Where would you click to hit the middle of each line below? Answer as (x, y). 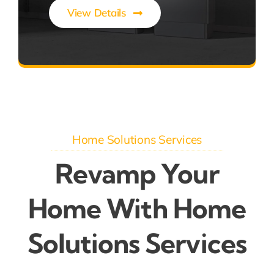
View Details (96, 13)
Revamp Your (137, 174)
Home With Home (137, 209)
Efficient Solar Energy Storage (137, 49)
